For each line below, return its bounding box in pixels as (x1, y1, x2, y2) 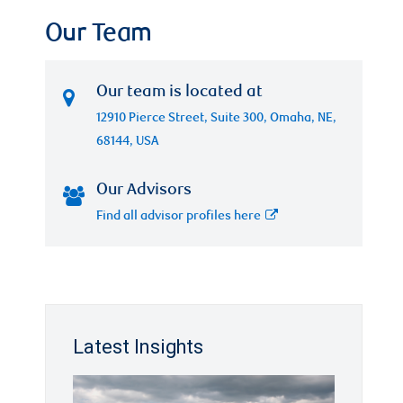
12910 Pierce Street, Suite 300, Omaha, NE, (95, 112, 336, 125)
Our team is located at (95, 85, 263, 101)
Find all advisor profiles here (95, 210, 261, 223)
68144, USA (95, 136, 158, 148)
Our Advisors (95, 183, 192, 199)
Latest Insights (73, 335, 203, 359)
